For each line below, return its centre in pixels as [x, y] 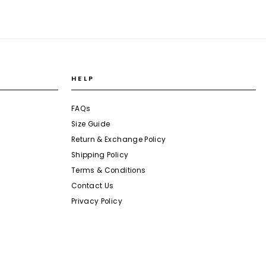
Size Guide [91, 124]
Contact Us [93, 186]
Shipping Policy [100, 155]
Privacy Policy [97, 201]
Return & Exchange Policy [119, 140]
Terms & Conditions [109, 171]
